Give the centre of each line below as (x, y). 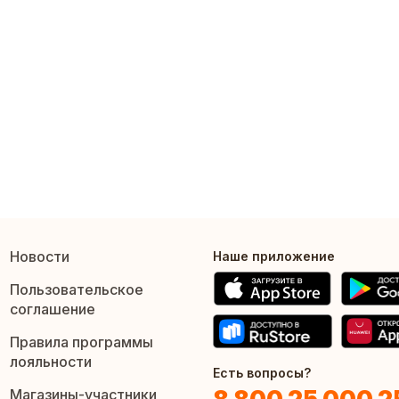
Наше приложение (274, 256)
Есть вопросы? (262, 372)
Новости (39, 257)
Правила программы (81, 342)
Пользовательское (76, 290)
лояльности (50, 362)
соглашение (52, 309)
